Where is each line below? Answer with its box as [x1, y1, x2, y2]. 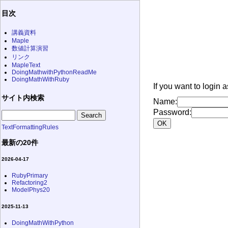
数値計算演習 [12, 45, 48, 52]
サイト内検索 [2, 94, 44, 102]
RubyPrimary [12, 172, 48, 179]
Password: [153, 108, 191, 117]
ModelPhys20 [12, 186, 50, 193]
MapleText [12, 62, 40, 69]
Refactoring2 [12, 179, 47, 186]
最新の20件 [2, 138, 38, 147]
